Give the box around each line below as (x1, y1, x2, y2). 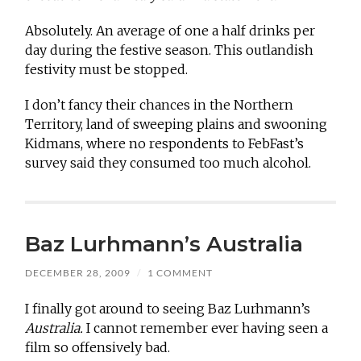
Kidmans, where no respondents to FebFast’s (25, 135, 305, 152)
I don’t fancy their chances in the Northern (25, 97, 294, 114)
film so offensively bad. (25, 339, 171, 356)
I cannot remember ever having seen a (83, 320, 329, 337)
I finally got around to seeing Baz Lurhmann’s (25, 301, 311, 317)
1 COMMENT (147, 267, 214, 280)
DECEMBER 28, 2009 (25, 267, 131, 280)
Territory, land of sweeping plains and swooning (25, 116, 328, 133)
